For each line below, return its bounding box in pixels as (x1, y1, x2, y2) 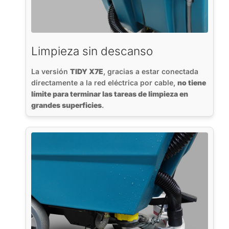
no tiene (177, 78, 206, 87)
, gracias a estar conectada (103, 67, 198, 76)
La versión (31, 67, 70, 76)
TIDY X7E (70, 67, 103, 76)
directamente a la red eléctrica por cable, (31, 78, 177, 87)
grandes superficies (31, 101, 102, 110)
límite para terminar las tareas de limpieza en (31, 89, 188, 99)
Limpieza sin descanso (31, 44, 153, 58)
